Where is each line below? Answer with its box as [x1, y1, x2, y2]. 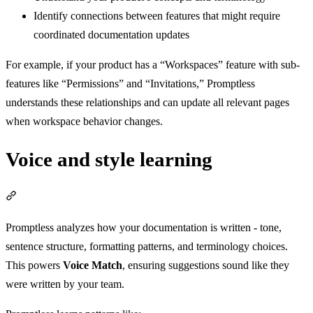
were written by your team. [6, 278, 124, 291]
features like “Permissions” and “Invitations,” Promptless [6, 78, 255, 90]
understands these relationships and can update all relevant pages [6, 96, 289, 109]
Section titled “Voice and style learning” [16, 191, 191, 203]
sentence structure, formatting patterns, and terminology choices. [6, 240, 288, 253]
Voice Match [63, 259, 122, 272]
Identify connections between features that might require [34, 10, 280, 22]
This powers [6, 259, 63, 272]
